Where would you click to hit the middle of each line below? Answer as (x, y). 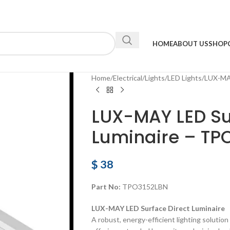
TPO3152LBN (144, 187)
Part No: (106, 187)
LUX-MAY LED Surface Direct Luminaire (158, 208)
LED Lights (184, 78)
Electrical (127, 78)
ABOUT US (190, 44)
